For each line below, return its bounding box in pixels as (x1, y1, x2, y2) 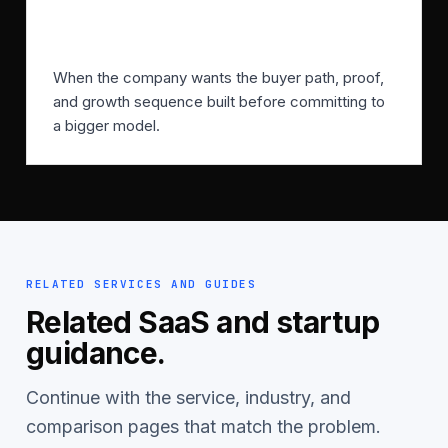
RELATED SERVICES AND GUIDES (26, 277, 257, 292)
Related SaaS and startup (26, 304, 380, 341)
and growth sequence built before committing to (53, 92, 385, 112)
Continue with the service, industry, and (26, 387, 351, 409)
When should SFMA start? (53, 18, 307, 43)
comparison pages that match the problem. (26, 416, 381, 438)
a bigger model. (53, 116, 160, 136)
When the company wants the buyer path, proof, (53, 68, 384, 88)
